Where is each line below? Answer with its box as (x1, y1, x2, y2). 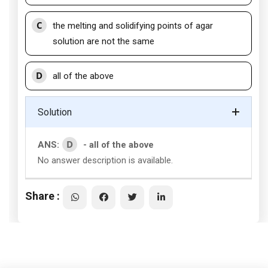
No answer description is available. (38, 155, 173, 166)
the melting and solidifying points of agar (53, 20, 213, 31)
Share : (25, 189, 60, 202)
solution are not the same (53, 36, 154, 47)
